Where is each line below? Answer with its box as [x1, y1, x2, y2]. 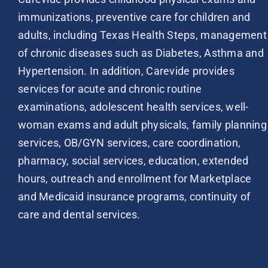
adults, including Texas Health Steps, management [18, 29, 267, 41]
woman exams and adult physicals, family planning [18, 118, 267, 131]
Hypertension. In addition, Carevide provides [18, 65, 234, 77]
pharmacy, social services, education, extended [18, 154, 249, 167]
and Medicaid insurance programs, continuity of [18, 190, 251, 203]
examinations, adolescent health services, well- [18, 100, 249, 113]
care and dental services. [18, 208, 141, 221]
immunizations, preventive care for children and [18, 11, 251, 23]
